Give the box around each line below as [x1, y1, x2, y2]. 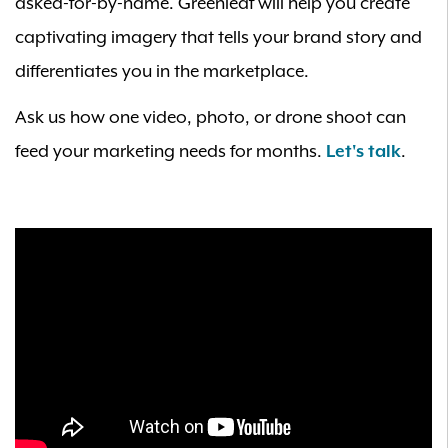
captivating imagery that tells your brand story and [15, 27, 422, 48]
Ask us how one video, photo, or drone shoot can [15, 108, 406, 129]
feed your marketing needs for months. [15, 142, 326, 163]
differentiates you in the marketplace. [15, 61, 309, 82]
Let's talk [326, 142, 401, 163]
